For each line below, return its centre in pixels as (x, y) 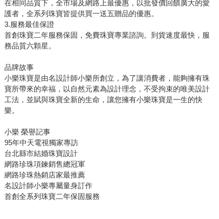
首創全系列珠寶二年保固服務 (52, 196)
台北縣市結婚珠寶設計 (41, 153)
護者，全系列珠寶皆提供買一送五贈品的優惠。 (81, 13)
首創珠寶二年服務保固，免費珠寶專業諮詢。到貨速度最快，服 (107, 35)
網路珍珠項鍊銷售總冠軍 (44, 164)
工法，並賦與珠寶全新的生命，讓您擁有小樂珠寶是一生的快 (103, 99)
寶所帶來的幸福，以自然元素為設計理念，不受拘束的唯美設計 (107, 89)
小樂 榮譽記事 (27, 132)
